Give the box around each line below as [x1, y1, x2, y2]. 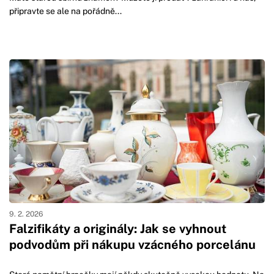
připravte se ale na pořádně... [9, 6, 122, 17]
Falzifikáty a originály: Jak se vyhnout [9, 221, 226, 237]
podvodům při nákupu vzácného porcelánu [9, 237, 256, 253]
